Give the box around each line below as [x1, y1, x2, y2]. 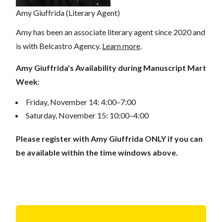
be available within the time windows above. [16, 147, 178, 157]
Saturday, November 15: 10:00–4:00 [26, 111, 149, 120]
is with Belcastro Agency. [16, 41, 102, 51]
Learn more [102, 41, 140, 51]
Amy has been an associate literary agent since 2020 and [16, 27, 205, 37]
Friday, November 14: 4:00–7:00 [26, 97, 136, 107]
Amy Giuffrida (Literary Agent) [16, 7, 120, 17]
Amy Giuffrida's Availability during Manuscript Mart [16, 62, 206, 72]
